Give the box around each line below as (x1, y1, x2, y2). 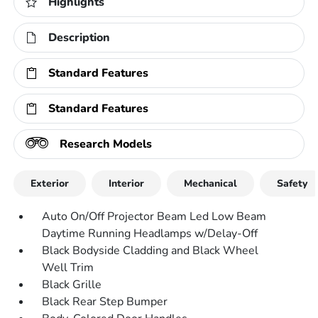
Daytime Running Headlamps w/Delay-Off (42, 226, 258, 241)
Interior (109, 177, 145, 190)
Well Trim (42, 260, 94, 275)
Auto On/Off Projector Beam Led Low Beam (42, 209, 267, 224)
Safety (277, 177, 308, 190)
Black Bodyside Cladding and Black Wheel (42, 243, 259, 258)
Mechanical (184, 177, 238, 190)
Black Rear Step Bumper (42, 294, 168, 309)
